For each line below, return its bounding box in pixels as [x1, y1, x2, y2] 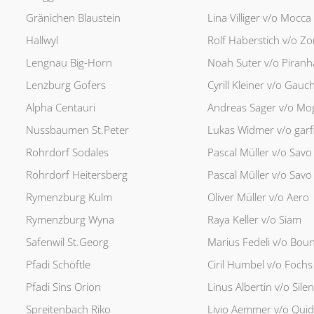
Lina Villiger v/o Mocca [207, 11, 311, 25]
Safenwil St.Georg [25, 235, 109, 250]
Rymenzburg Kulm [25, 190, 112, 205]
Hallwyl [25, 33, 58, 48]
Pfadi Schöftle [25, 257, 90, 272]
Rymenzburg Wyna [25, 212, 114, 227]
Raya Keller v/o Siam [207, 212, 301, 227]
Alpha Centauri [25, 100, 95, 115]
